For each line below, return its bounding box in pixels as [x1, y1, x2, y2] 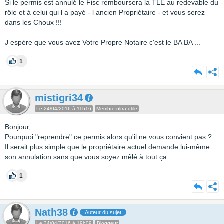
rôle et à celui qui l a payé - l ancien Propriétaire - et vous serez [5, 8, 205, 16]
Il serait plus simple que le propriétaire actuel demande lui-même [5, 143, 210, 151]
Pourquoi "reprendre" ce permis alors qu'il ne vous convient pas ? [5, 133, 212, 141]
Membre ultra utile [96, 106, 137, 111]
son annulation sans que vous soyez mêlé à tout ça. [5, 153, 169, 161]
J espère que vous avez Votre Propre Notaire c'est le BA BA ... [5, 38, 200, 46]
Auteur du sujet [85, 209, 121, 215]
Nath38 [35, 207, 68, 218]
